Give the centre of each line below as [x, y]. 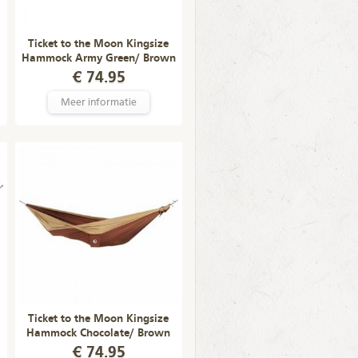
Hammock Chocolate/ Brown [98, 333]
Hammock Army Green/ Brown [98, 58]
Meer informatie [98, 103]
